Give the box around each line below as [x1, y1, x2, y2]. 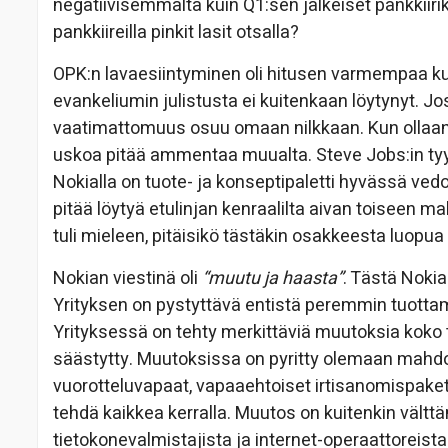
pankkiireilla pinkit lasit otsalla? [53, 19, 299, 47]
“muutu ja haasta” [202, 265, 343, 293]
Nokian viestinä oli [53, 265, 202, 293]
